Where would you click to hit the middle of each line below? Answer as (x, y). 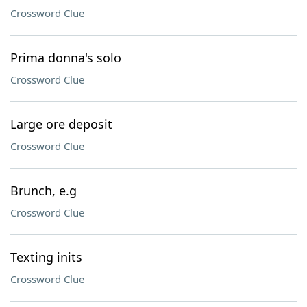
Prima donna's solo (66, 58)
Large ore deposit (61, 124)
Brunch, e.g (44, 191)
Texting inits (46, 257)
